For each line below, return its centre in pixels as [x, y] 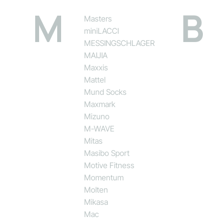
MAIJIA [96, 55]
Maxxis [96, 67]
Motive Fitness [109, 165]
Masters [98, 18]
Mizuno [97, 116]
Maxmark [100, 104]
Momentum [104, 177]
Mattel [95, 79]
